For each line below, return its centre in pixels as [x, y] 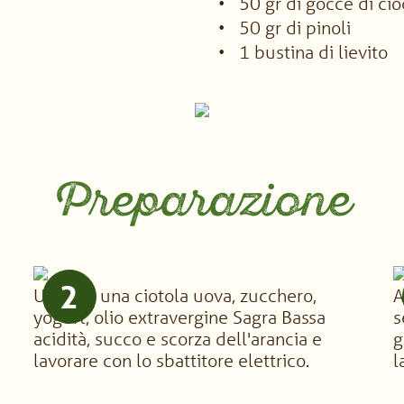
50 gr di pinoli [293, 28]
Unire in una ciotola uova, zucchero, [174, 295]
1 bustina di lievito [311, 52]
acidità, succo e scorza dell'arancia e [177, 339]
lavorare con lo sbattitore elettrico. [171, 360]
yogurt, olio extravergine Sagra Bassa [179, 317]
